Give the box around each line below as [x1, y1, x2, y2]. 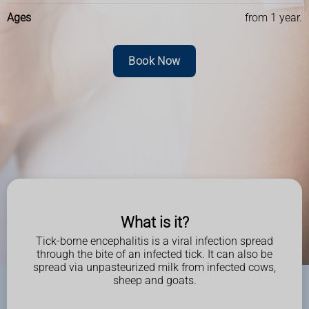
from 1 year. [245, 11, 302, 25]
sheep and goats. [112, 274, 197, 287]
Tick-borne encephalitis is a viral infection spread [36, 235, 273, 248]
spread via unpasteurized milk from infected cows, [33, 261, 276, 274]
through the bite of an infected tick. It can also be [37, 248, 272, 261]
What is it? [120, 213, 189, 231]
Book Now [128, 54, 181, 68]
